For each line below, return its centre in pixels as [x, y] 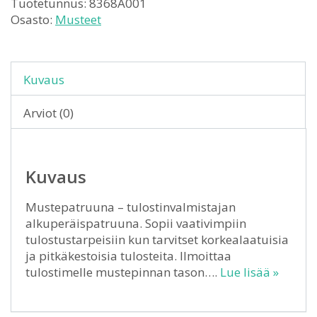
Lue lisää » [249, 272]
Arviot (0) [48, 113]
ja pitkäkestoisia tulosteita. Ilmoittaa [128, 256]
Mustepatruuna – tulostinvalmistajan [131, 207]
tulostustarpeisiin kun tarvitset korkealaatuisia [157, 240]
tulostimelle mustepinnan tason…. [123, 272]
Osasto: [33, 19]
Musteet [78, 19]
